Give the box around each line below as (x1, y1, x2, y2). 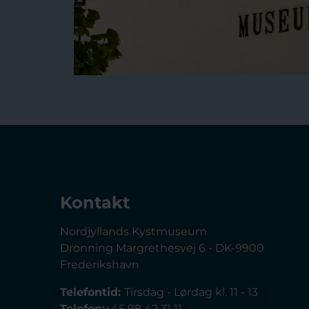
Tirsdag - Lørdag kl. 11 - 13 (124, 286, 258, 299)
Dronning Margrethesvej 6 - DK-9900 (60, 241, 264, 255)
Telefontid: (60, 286, 124, 299)
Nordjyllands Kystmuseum (60, 225, 207, 239)
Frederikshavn (60, 258, 139, 272)
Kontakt (60, 192, 130, 213)
